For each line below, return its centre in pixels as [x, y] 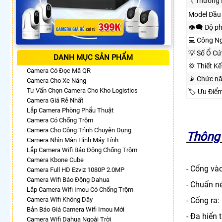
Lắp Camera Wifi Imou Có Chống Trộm [80, 189]
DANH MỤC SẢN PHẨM [93, 57]
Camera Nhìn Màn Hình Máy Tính [73, 140]
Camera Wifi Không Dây [60, 199]
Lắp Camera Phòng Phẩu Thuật [70, 110]
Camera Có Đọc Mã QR [59, 70]
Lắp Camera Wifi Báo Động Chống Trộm [82, 150]
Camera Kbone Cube [55, 160]
